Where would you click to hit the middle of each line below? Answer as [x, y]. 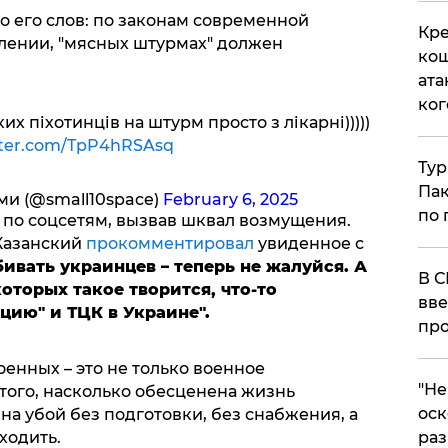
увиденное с [308, 243]
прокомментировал [169, 243]
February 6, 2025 [230, 199]
